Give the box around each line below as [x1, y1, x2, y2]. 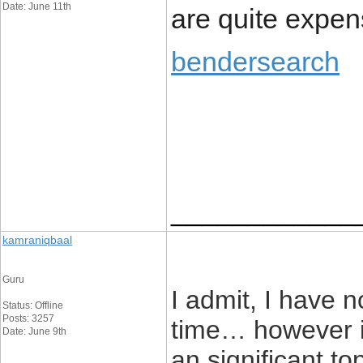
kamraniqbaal [2, 233, 72, 246]
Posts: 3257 [2, 313, 54, 324]
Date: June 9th [2, 326, 66, 337]
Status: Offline [2, 300, 63, 311]
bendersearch [171, 46, 340, 77]
